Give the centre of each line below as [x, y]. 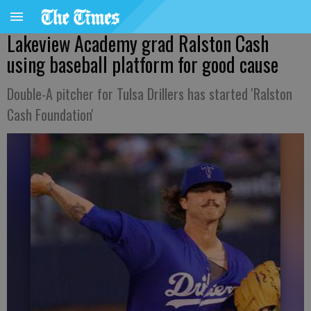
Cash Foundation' [50, 115]
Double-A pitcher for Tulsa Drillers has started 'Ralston [150, 94]
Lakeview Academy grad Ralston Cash [138, 43]
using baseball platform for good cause [143, 64]
